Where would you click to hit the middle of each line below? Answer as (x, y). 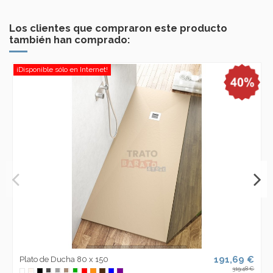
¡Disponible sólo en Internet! (62, 70)
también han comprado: (69, 39)
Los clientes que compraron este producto (118, 28)
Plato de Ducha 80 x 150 (64, 259)
